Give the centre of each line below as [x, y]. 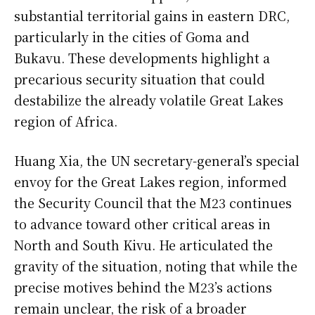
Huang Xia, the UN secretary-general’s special [157, 161]
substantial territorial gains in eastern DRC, [152, 16]
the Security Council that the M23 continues [153, 203]
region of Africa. [66, 121]
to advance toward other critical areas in [142, 224]
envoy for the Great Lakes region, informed [150, 182]
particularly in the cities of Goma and [132, 37]
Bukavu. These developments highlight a [142, 58]
